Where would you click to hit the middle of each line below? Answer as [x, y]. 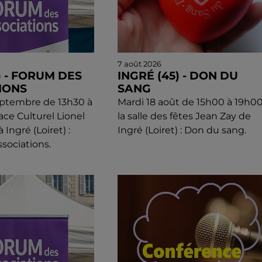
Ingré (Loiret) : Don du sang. [182, 130]
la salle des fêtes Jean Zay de [184, 116]
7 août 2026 [139, 64]
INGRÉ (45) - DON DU [177, 76]
